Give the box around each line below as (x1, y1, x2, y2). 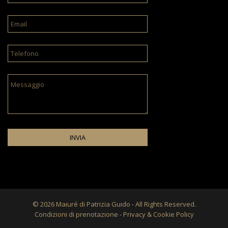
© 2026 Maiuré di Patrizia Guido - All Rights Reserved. (32, 199, 196, 209)
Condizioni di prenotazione (34, 209, 118, 219)
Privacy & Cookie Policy (123, 209, 194, 219)
